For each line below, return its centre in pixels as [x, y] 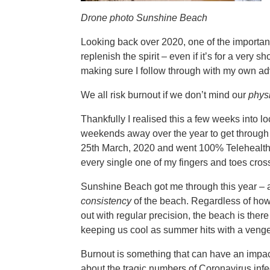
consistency [106, 201]
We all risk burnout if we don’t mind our [165, 95]
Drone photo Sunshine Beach [144, 17]
